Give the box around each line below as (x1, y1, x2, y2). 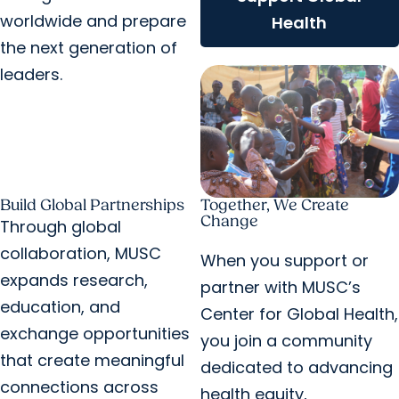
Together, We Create (199, 196, 349, 216)
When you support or (199, 249, 369, 273)
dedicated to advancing (199, 356, 393, 379)
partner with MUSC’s (199, 276, 361, 299)
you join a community (199, 330, 372, 353)
